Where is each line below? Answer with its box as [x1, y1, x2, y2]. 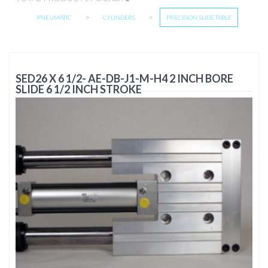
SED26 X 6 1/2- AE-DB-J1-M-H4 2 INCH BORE [16, 72, 233, 85]
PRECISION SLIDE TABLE [166, 14, 232, 21]
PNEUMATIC [36, 14, 72, 21]
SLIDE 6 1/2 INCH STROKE [16, 83, 142, 96]
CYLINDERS [102, 14, 135, 21]
